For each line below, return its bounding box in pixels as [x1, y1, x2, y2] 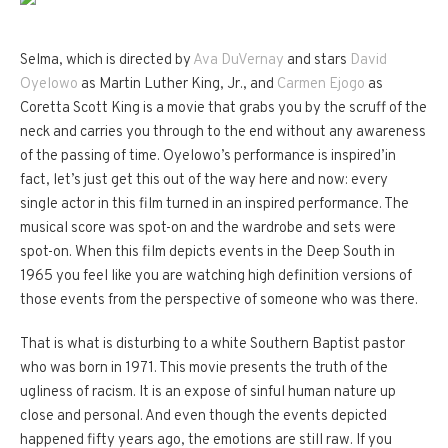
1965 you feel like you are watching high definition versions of [20, 267, 412, 287]
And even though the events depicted [145, 407, 387, 427]
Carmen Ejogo [277, 75, 365, 95]
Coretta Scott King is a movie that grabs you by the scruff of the [20, 99, 427, 119]
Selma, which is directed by [20, 51, 193, 71]
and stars [284, 51, 350, 71]
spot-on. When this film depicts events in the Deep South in [20, 243, 395, 263]
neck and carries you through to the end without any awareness [20, 123, 426, 143]
